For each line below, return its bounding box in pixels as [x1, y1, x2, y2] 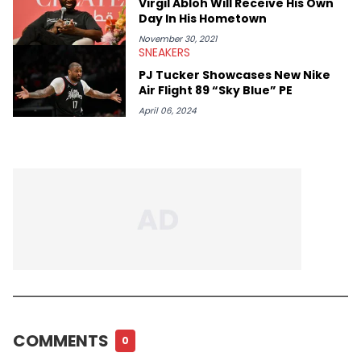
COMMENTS [13, 329, 109, 352]
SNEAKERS [139, 44, 190, 60]
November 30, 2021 [139, 32, 217, 45]
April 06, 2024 [139, 104, 197, 117]
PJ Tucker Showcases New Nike [139, 66, 330, 83]
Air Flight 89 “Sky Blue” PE [139, 81, 293, 98]
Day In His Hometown [139, 10, 267, 27]
